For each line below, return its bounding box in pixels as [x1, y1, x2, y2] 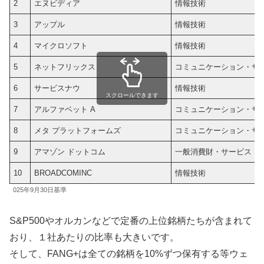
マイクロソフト [34, 41, 88, 51]
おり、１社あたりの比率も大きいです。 [9, 232, 179, 242]
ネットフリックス [34, 62, 96, 72]
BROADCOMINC [34, 169, 93, 178]
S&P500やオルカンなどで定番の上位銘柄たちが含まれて [9, 215, 252, 226]
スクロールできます [105, 91, 159, 98]
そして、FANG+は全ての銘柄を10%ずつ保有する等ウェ [9, 248, 248, 259]
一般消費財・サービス [175, 147, 252, 157]
